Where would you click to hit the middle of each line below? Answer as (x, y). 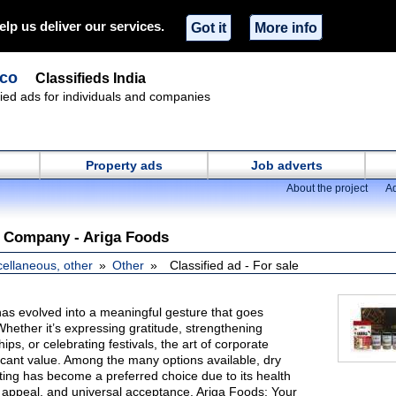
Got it (209, 27)
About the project (327, 188)
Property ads (124, 165)
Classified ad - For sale (234, 265)
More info (286, 27)
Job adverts (286, 165)
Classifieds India (91, 78)
